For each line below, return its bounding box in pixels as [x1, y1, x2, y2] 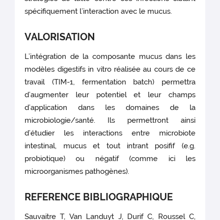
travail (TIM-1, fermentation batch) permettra [25, 78, 195, 87]
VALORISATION [25, 31, 95, 43]
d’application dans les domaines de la [25, 103, 195, 112]
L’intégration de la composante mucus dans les [25, 52, 195, 61]
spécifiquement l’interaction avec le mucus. [25, 7, 172, 16]
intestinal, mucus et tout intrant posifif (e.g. [25, 141, 195, 151]
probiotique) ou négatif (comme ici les [25, 154, 195, 164]
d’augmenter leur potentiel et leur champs [25, 90, 195, 100]
